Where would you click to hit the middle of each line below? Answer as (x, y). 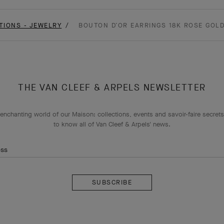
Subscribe (89, 163)
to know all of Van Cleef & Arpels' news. (112, 124)
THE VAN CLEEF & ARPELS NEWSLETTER (112, 87)
